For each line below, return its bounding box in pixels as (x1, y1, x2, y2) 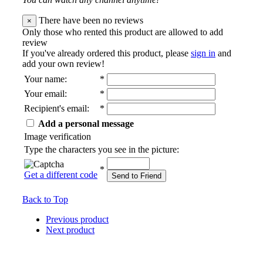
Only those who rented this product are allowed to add (22, 27, 223, 38)
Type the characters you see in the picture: (24, 144, 179, 155)
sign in (191, 48, 215, 59)
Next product (46, 225, 95, 235)
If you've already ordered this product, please (22, 48, 191, 59)
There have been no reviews (36, 15, 143, 26)
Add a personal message (38, 119, 134, 129)
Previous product (46, 214, 109, 225)
